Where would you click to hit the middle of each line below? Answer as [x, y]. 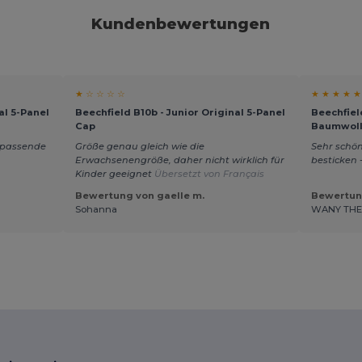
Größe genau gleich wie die [139, 146]
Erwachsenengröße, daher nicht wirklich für [179, 160]
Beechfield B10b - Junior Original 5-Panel [180, 113]
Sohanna [96, 209]
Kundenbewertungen [181, 24]
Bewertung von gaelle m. [139, 195]
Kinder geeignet [114, 173]
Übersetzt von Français [209, 173]
